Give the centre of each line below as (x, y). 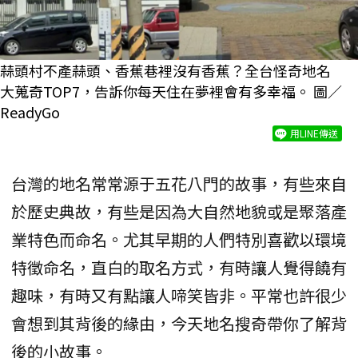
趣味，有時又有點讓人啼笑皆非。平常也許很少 (179, 296)
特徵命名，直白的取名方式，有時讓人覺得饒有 (179, 268)
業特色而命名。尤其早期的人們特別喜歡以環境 (179, 240)
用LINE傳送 (314, 133)
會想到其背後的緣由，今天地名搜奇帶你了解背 (179, 324)
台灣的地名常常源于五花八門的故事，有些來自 (179, 184)
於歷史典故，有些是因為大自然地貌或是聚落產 (179, 212)
